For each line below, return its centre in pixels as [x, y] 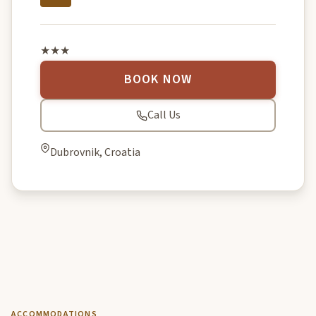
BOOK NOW [158, 80]
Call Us [164, 115]
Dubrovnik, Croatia [95, 153]
